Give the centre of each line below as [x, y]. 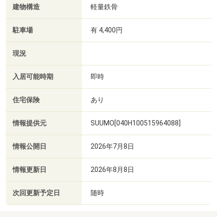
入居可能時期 [33, 77]
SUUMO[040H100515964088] [136, 123]
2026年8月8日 [112, 169]
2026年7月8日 [112, 146]
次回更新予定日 [36, 193]
